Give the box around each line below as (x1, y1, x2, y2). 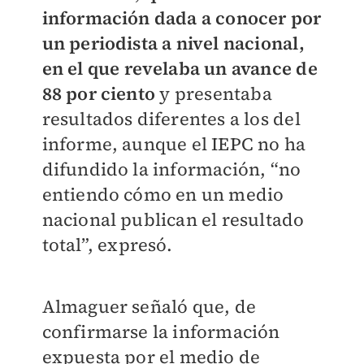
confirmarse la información (41, 319, 280, 344)
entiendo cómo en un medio (41, 182, 284, 207)
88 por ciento (41, 81, 160, 106)
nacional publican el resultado (41, 207, 305, 232)
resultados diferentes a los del (41, 106, 301, 132)
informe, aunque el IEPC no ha (41, 132, 306, 157)
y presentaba (159, 81, 272, 106)
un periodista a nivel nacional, (41, 31, 305, 56)
